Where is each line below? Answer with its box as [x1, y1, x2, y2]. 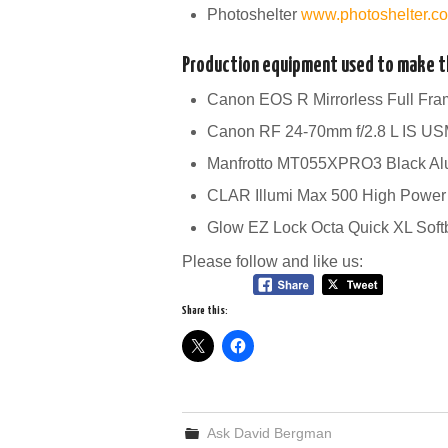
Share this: [182, 304, 228, 316]
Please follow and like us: [182, 253, 363, 271]
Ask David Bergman [207, 424, 333, 441]
